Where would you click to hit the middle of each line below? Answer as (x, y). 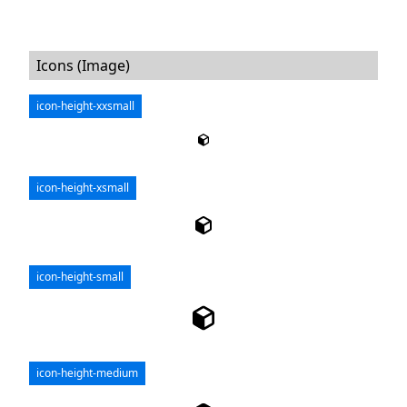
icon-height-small (80, 277)
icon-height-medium (88, 373)
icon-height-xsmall (83, 188)
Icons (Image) (84, 66)
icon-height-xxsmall (86, 106)
